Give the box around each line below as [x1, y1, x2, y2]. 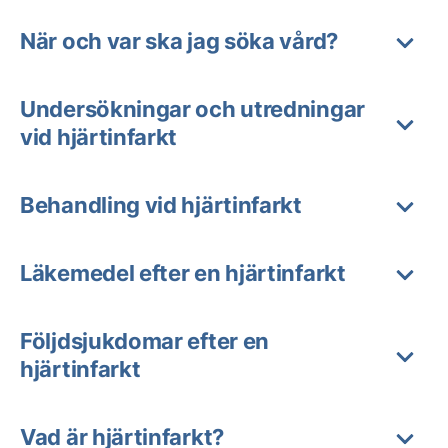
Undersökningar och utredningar [20, 96, 366, 122]
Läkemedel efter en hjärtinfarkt [20, 260, 346, 286]
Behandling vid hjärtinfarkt [20, 192, 302, 218]
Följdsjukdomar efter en [20, 328, 270, 354]
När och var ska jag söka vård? [20, 28, 338, 54]
